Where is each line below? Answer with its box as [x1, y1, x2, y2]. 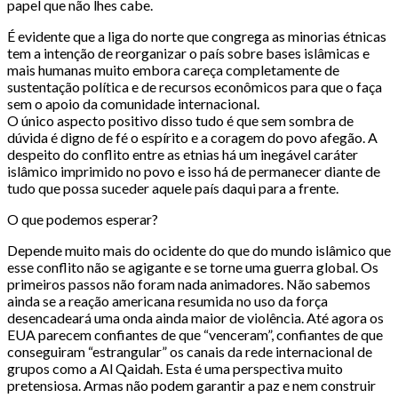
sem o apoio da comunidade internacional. [7, 95, 259, 113]
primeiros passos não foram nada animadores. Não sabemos [7, 275, 370, 293]
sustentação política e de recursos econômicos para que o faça [7, 78, 382, 96]
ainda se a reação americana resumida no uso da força [7, 292, 328, 310]
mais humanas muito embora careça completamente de [7, 61, 339, 79]
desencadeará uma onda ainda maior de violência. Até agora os [7, 309, 384, 327]
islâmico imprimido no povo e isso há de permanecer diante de [7, 163, 380, 180]
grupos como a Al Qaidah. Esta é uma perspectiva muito [7, 360, 343, 378]
